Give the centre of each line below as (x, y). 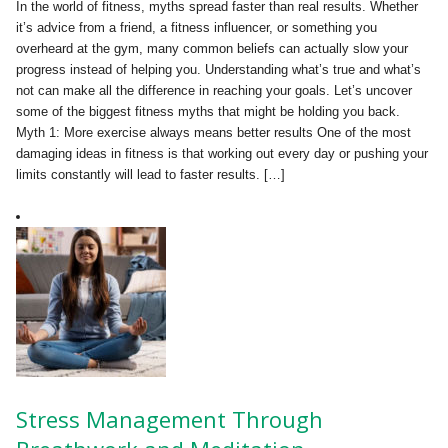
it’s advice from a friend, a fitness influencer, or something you (196, 28)
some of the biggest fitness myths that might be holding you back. (208, 112)
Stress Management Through (169, 419)
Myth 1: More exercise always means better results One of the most (213, 133)
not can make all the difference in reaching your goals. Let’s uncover (214, 91)
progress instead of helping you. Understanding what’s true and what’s (218, 70)
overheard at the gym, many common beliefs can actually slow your (212, 49)
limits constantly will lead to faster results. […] (150, 175)
